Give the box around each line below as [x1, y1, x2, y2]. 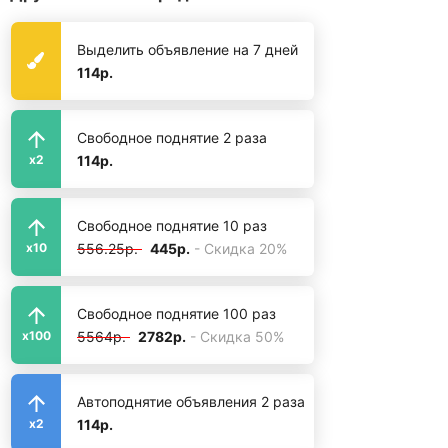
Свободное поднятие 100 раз [77, 305, 276, 322]
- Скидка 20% [194, 240, 287, 257]
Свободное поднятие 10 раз [77, 217, 267, 234]
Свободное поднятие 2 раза [77, 129, 267, 146]
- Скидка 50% [190, 328, 284, 345]
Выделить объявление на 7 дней [77, 41, 298, 58]
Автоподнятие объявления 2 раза [77, 393, 305, 410]
